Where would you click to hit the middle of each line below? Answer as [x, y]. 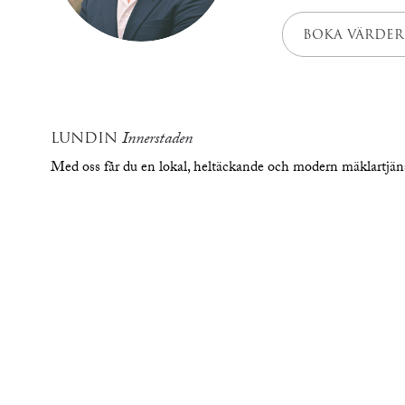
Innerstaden [157, 140]
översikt [190, 275]
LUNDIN [86, 137]
